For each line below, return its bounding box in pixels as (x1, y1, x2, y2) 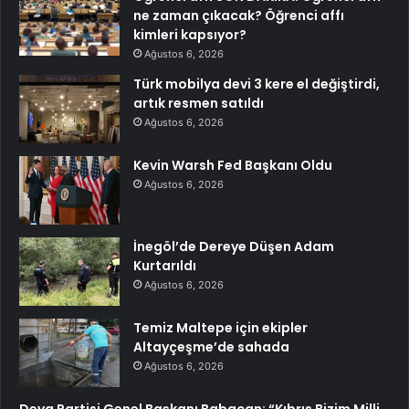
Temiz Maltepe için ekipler (133, 318, 308, 337)
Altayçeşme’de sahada (133, 337, 289, 356)
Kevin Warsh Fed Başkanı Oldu (133, 155, 332, 174)
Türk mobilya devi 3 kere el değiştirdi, (133, 74, 380, 93)
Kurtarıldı (133, 256, 196, 275)
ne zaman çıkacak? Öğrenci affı (133, 5, 344, 25)
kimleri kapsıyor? (133, 25, 246, 44)
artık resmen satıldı (133, 93, 264, 112)
